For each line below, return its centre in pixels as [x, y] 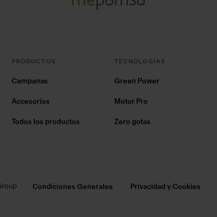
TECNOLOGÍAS [140, 62]
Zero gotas [132, 122]
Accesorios [31, 101]
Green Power [137, 81]
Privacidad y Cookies [165, 187]
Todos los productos [46, 122]
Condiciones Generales [72, 187]
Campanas [30, 81]
